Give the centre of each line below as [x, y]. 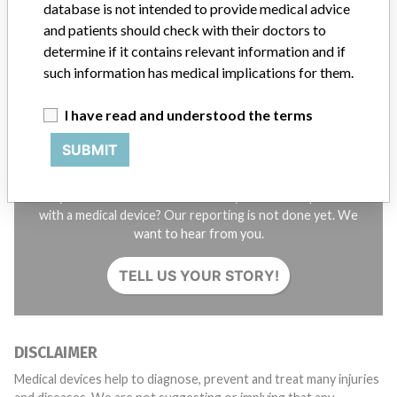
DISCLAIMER [56, 353]
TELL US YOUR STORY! [198, 276]
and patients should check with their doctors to [185, 30]
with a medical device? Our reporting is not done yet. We [198, 215]
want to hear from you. [198, 234]
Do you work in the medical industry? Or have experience [198, 196]
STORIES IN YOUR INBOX [98, 16]
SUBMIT [90, 150]
